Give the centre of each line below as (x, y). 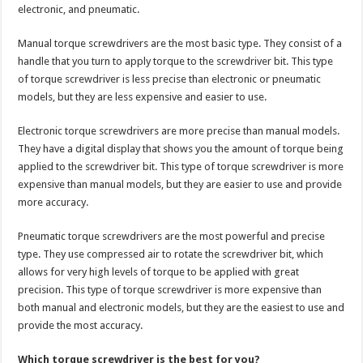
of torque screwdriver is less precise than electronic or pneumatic (170, 79)
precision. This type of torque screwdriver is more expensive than (170, 290)
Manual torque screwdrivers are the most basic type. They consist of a (180, 44)
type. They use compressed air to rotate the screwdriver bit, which (171, 254)
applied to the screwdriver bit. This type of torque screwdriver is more (181, 167)
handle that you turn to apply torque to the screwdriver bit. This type (176, 62)
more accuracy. (53, 203)
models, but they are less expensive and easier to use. (143, 97)
